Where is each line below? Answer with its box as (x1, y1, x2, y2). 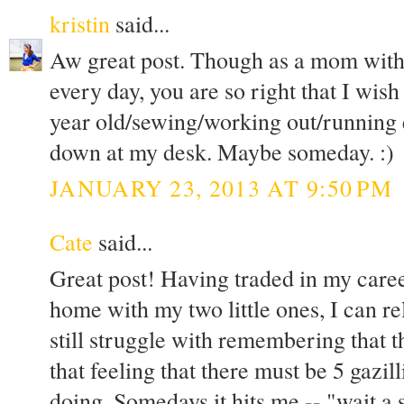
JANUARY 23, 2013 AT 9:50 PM (50, 171, 393, 203)
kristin (50, 7, 110, 39)
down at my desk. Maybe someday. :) (50, 136, 394, 168)
